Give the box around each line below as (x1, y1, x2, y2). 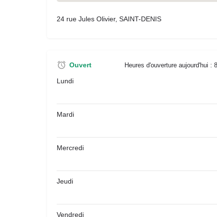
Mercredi (57, 144, 84, 152)
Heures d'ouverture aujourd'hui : (124, 62, 214, 69)
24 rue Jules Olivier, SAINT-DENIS (57, 15, 161, 23)
